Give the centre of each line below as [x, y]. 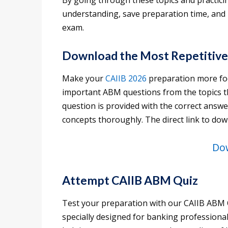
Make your [84, 79]
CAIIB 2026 [127, 79]
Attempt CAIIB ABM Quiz [130, 180]
